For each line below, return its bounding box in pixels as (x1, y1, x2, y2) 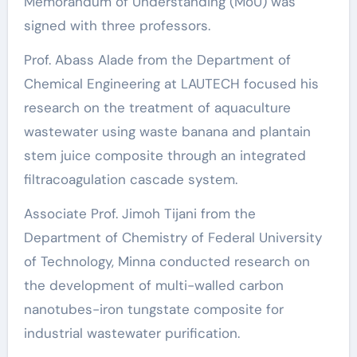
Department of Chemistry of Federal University (23, 228, 322, 246)
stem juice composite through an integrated (23, 146, 306, 164)
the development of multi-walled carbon (23, 276, 284, 294)
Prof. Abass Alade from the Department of (23, 50, 291, 69)
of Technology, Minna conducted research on (23, 252, 310, 270)
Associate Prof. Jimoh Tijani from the (23, 204, 256, 222)
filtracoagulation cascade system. (23, 170, 237, 188)
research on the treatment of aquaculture (23, 98, 291, 116)
